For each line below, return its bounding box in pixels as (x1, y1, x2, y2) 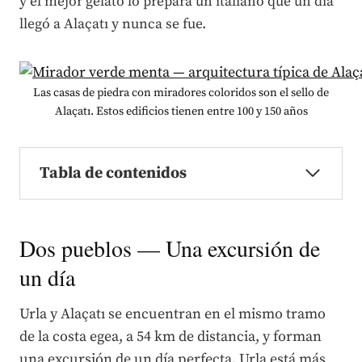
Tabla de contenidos (40, 162, 187, 183)
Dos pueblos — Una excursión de (19, 232, 320, 263)
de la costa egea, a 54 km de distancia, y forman (19, 326, 322, 346)
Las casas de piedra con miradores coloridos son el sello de (33, 85, 329, 100)
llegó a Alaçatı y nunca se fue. (19, 15, 206, 33)
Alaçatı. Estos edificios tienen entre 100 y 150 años (54, 103, 308, 119)
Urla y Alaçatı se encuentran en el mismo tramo (19, 304, 326, 323)
